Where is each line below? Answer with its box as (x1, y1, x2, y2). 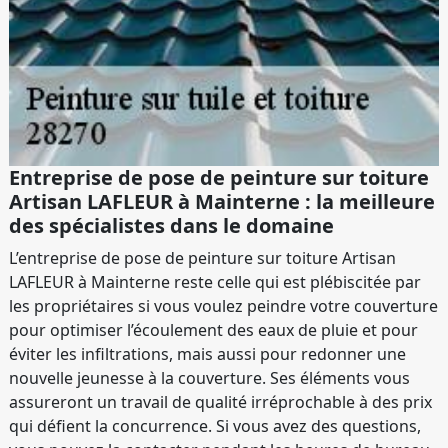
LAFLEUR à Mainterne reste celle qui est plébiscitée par (9, 270, 421, 293)
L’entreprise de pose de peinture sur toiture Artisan (9, 246, 396, 269)
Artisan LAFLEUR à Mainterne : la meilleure (9, 187, 435, 215)
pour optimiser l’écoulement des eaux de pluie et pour (9, 318, 418, 341)
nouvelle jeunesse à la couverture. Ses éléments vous (9, 366, 410, 389)
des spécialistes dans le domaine (9, 211, 334, 239)
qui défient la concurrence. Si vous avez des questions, (9, 414, 421, 437)
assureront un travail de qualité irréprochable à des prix (9, 390, 432, 413)
